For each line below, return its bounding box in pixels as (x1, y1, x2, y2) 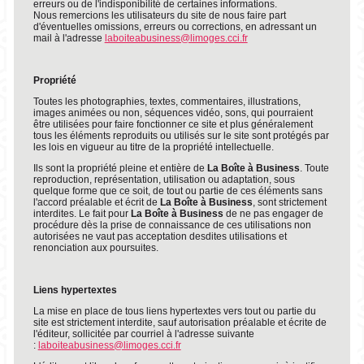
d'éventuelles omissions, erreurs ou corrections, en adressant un (32, 21, 317, 32)
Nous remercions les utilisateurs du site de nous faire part (32, 10, 286, 21)
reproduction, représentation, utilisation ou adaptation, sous (32, 174, 295, 185)
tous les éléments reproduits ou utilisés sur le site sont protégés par (32, 130, 329, 141)
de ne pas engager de (223, 208, 323, 219)
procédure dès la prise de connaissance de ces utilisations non (32, 219, 311, 231)
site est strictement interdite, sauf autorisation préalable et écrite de (32, 317, 327, 328)
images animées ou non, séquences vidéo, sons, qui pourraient (32, 107, 313, 119)
